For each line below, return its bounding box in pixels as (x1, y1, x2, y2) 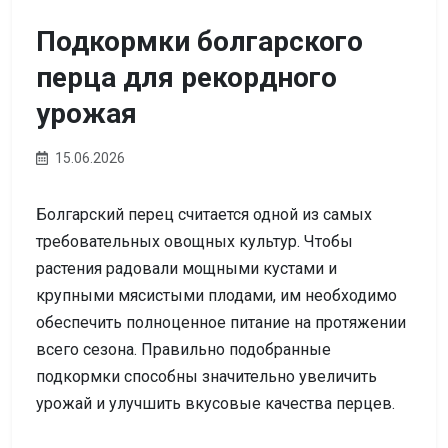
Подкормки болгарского (36, 24, 363, 58)
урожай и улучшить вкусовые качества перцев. (36, 393, 395, 413)
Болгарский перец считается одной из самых (36, 204, 372, 224)
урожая (36, 96, 137, 130)
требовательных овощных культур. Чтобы (36, 231, 353, 251)
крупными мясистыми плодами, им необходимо (36, 285, 397, 305)
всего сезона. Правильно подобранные (36, 339, 331, 359)
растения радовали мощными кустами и (36, 258, 337, 278)
